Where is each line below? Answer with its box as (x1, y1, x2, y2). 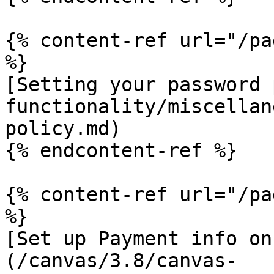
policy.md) (5, 117, 121, 139)
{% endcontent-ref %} (5, 139, 237, 161)
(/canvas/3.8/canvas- (5, 250, 237, 272)
